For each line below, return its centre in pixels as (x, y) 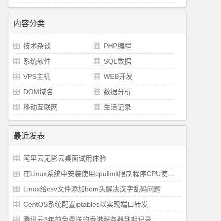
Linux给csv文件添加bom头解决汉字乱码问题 (92, 189)
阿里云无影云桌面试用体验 (65, 158)
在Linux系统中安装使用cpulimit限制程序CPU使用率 (171, 174)
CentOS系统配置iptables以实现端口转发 (86, 204)
